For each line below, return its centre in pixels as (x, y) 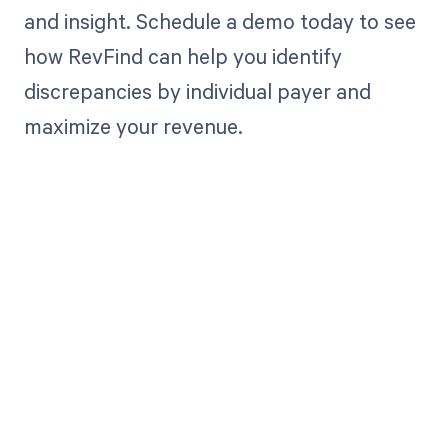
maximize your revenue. (133, 126)
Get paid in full (224, 357)
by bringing (224, 402)
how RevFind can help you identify (182, 56)
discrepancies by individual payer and (197, 91)
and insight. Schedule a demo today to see (219, 21)
